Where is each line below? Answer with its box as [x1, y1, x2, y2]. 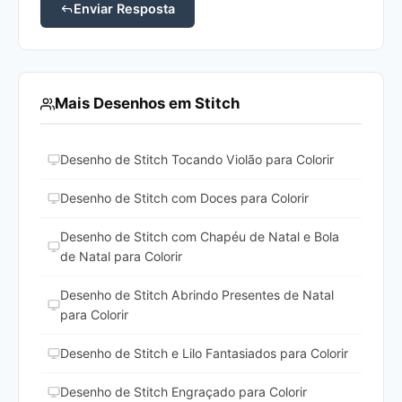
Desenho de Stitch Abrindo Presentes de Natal [60, 287, 334, 303]
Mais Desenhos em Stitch [55, 94, 240, 113]
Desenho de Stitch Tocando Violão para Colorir [60, 152, 334, 168]
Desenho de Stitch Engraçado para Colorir [60, 384, 307, 400]
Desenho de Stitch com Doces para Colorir [60, 190, 309, 206]
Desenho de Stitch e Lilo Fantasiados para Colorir [60, 345, 348, 362]
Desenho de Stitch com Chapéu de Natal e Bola [60, 229, 339, 245]
